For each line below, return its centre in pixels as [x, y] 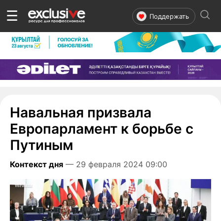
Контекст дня [37, 164]
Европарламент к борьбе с [102, 129]
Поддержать [169, 16]
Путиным [41, 145]
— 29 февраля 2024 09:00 [116, 164]
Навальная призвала [81, 112]
